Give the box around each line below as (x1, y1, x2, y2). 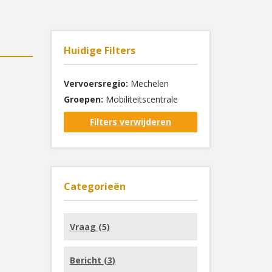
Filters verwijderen (89, 116, 171, 127)
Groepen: (63, 93, 103, 105)
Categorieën (63, 180, 126, 193)
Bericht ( (69, 254, 107, 266)
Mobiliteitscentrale (103, 93, 178, 105)
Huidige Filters (63, 44, 135, 57)
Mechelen (127, 78, 169, 89)
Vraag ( (69, 221, 102, 233)
